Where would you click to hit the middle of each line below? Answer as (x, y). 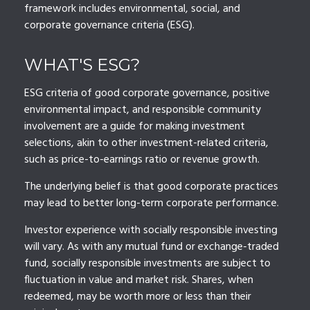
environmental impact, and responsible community (143, 110)
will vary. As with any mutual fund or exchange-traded (152, 247)
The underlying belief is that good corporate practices (151, 187)
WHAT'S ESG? (82, 65)
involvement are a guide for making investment (135, 127)
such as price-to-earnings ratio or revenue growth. (142, 160)
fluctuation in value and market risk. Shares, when (139, 281)
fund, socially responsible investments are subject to (147, 264)
